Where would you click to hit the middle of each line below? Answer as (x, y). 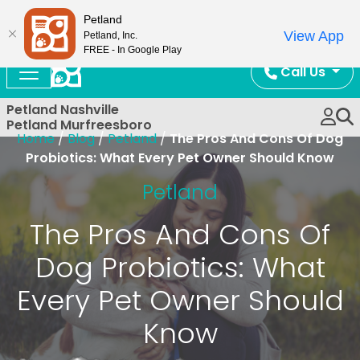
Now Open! (180, 16)
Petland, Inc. (110, 35)
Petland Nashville (63, 110)
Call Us (303, 72)
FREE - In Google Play (133, 49)
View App (314, 36)
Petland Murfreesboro (79, 125)
